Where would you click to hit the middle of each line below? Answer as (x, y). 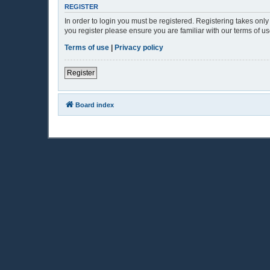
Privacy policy (139, 47)
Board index (95, 105)
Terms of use (87, 47)
